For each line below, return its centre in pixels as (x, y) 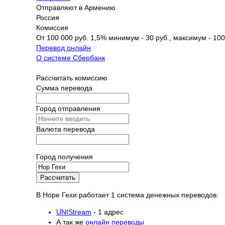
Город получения (65, 156)
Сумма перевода (64, 88)
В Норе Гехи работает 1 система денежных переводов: (127, 195)
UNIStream (74, 212)
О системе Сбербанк (71, 58)
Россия (48, 17)
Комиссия (52, 27)
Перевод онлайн (64, 47)
